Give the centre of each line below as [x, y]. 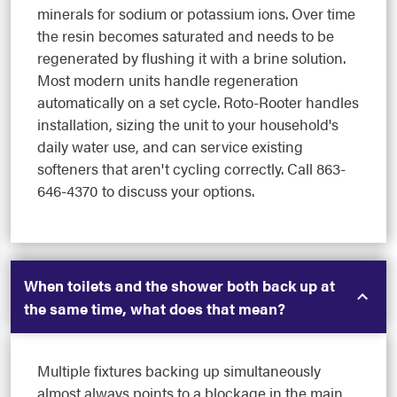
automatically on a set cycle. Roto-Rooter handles [198, 101]
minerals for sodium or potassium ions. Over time [196, 13]
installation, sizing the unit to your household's [188, 124]
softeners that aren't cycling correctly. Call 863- [191, 168]
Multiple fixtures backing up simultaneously [179, 370]
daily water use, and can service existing [170, 146]
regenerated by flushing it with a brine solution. [191, 57]
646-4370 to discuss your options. [146, 190]
